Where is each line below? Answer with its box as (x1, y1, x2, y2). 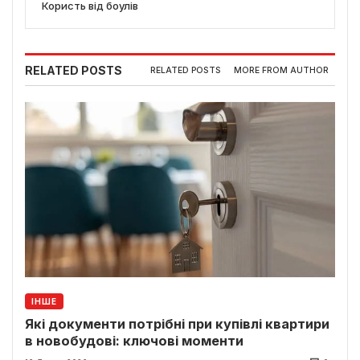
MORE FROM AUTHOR (234, 65, 329, 76)
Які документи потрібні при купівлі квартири (25, 315, 329, 332)
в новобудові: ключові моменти (25, 332, 243, 349)
